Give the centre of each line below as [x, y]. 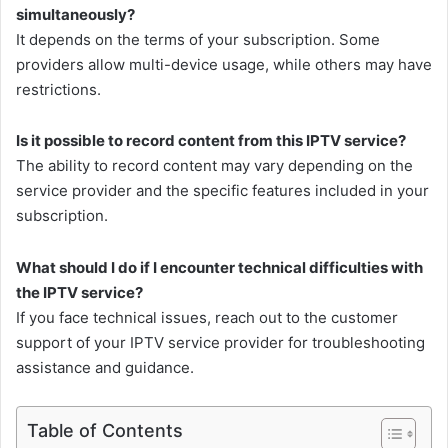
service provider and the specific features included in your [222, 191]
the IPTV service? [79, 292]
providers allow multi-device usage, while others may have [224, 65]
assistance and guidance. [105, 367]
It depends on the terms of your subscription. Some [198, 40]
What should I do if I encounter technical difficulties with [219, 267]
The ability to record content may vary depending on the [214, 166]
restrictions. [58, 90]
